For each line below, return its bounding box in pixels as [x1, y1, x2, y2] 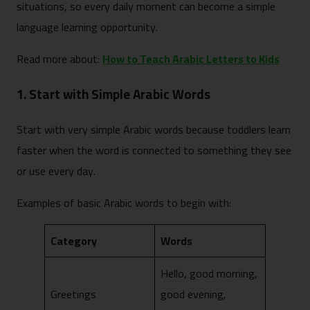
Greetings [51, 284, 99, 305]
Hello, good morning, [161, 263, 257, 284]
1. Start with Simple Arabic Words [17, 82, 210, 107]
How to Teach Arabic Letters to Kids [102, 48, 280, 69]
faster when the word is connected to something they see [17, 140, 291, 161]
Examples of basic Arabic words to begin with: [17, 192, 231, 214]
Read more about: [17, 48, 102, 69]
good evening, [161, 284, 226, 305]
